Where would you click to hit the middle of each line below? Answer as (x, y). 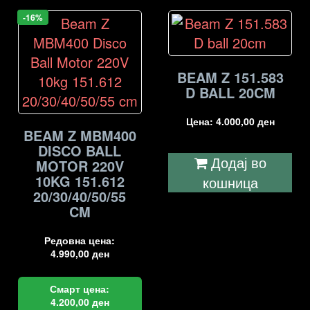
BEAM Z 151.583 (230, 77)
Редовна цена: (80, 240)
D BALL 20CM (230, 93)
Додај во (238, 163)
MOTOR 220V (80, 166)
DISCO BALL (80, 151)
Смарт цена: (80, 289)
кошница (230, 183)
